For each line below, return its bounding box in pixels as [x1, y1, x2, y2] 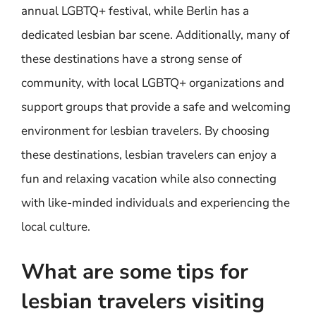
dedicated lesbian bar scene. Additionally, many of [21, 27, 290, 43]
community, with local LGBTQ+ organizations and [21, 75, 284, 91]
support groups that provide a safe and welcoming [21, 99, 291, 115]
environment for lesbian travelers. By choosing [21, 123, 269, 139]
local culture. [21, 219, 90, 235]
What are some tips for [21, 257, 248, 286]
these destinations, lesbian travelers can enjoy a [21, 147, 276, 163]
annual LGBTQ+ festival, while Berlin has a [21, 3, 249, 19]
